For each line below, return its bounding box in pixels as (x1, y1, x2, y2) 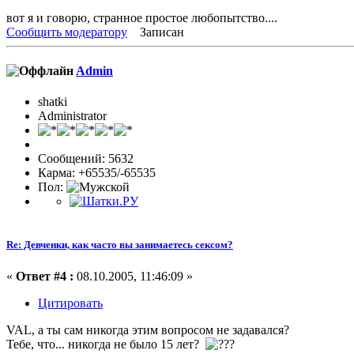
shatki (38, 95, 67, 109)
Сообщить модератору (6, 24, 127, 39)
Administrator (38, 109, 107, 123)
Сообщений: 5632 (38, 152, 134, 166)
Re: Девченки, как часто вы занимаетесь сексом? (6, 239, 233, 251)
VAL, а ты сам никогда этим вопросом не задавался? (6, 322, 289, 337)
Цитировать (38, 296, 103, 310)
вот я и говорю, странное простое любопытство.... (6, 10, 277, 24)
